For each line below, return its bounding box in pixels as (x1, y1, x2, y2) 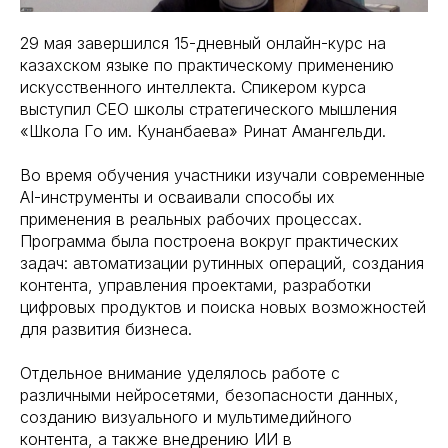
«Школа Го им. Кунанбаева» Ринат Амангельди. (20, 120, 386, 141)
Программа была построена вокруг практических (20, 230, 399, 251)
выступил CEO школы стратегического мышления (20, 98, 397, 119)
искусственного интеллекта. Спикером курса (20, 76, 366, 97)
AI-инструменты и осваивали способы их (20, 186, 335, 207)
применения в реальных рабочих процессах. (20, 208, 362, 229)
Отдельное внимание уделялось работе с (20, 362, 340, 383)
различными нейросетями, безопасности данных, (20, 384, 399, 405)
